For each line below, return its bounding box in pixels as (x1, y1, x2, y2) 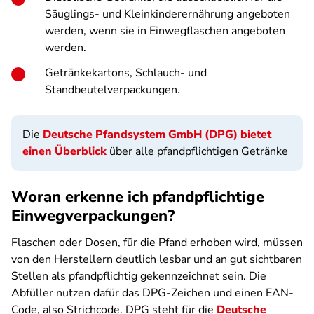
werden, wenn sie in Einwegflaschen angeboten (45, 23, 285, 39)
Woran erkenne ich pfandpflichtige (11, 186, 264, 207)
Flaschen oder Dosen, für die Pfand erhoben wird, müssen (11, 235, 303, 250)
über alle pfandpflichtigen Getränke (107, 144, 288, 159)
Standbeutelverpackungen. (45, 82, 180, 97)
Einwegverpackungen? (11, 205, 175, 226)
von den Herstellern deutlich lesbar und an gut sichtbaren (11, 252, 302, 267)
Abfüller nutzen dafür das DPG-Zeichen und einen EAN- (11, 285, 294, 301)
